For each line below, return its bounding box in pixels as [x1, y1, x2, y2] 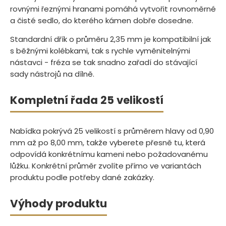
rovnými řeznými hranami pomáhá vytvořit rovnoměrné [10, 3, 216, 14]
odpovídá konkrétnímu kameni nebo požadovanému [10, 149, 208, 160]
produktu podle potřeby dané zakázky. [10, 172, 154, 183]
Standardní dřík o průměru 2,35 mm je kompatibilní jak [10, 34, 211, 45]
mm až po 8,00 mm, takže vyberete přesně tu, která [10, 137, 205, 148]
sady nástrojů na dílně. [10, 69, 94, 80]
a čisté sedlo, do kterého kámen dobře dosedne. [10, 15, 193, 26]
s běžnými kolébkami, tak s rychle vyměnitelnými [10, 45, 190, 56]
